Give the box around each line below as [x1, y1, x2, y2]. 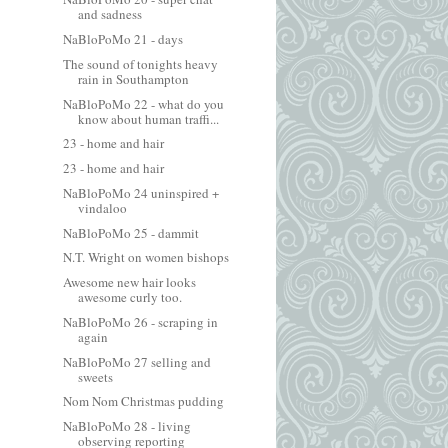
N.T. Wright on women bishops [63, 248, 230, 267]
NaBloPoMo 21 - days [63, 30, 184, 48]
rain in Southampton [78, 69, 190, 88]
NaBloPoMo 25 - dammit [63, 223, 200, 242]
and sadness [78, 5, 143, 24]
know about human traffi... [78, 109, 220, 128]
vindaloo [78, 198, 128, 217]
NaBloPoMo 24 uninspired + [63, 183, 220, 202]
